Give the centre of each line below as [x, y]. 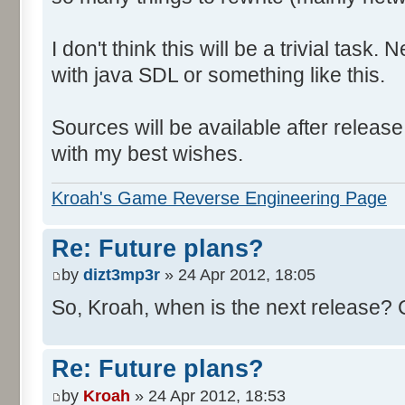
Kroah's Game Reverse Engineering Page [219, 198]
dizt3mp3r [122, 275]
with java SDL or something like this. [218, 75]
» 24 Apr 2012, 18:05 [238, 275]
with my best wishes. [147, 153]
